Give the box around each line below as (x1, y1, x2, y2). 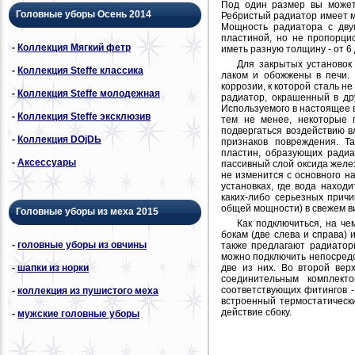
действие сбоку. (221, 306, 292, 318)
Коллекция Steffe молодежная (17, 87, 160, 99)
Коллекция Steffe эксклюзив (17, 110, 151, 122)
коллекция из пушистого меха (17, 284, 158, 296)
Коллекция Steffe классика (17, 64, 143, 76)
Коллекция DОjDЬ (17, 133, 101, 145)
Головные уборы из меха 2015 (16, 205, 158, 217)
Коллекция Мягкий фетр (17, 41, 131, 53)
